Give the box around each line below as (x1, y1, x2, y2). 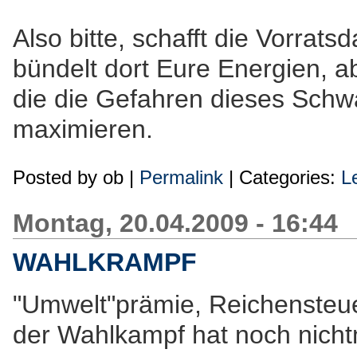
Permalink (139, 167, 223, 188)
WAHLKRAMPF (13, 248, 197, 277)
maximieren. (13, 115, 153, 143)
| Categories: (223, 167, 341, 188)
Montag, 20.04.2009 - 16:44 (13, 209, 338, 237)
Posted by (13, 167, 103, 188)
